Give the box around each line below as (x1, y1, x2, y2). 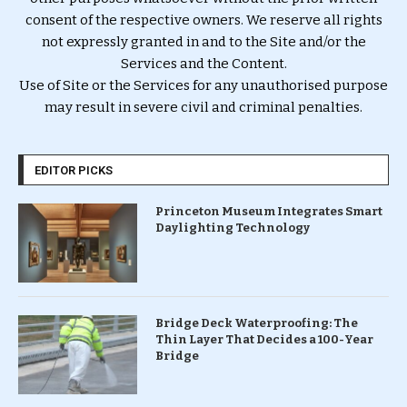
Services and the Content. (120, 55, 287, 72)
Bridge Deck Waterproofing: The (154, 315, 358, 330)
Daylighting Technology (154, 220, 310, 234)
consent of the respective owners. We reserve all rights (25, 11, 382, 28)
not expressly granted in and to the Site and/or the (41, 33, 366, 50)
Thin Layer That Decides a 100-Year (154, 332, 373, 346)
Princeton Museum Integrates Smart (154, 203, 382, 218)
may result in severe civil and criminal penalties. (45, 98, 362, 115)
